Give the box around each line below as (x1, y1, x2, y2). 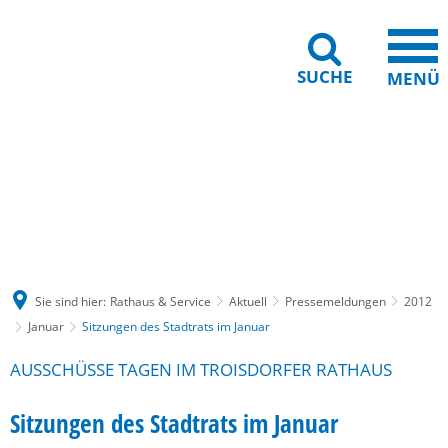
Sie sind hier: (35, 292, 106, 310)
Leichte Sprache (297, 167, 392, 186)
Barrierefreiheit (180, 167, 270, 186)
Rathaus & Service (110, 292, 211, 310)
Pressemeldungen (285, 292, 386, 310)
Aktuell (229, 292, 267, 310)
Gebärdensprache (46, 167, 153, 186)
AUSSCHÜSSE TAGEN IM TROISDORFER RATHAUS (10, 358, 392, 381)
